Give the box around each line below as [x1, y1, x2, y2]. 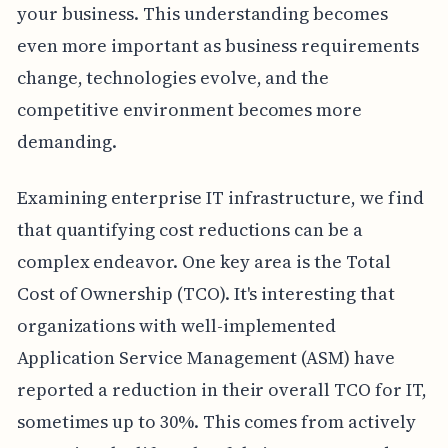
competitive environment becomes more [16, 97, 363, 123]
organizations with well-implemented [16, 313, 337, 339]
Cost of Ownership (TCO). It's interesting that [16, 281, 395, 307]
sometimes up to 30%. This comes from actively [16, 409, 416, 435]
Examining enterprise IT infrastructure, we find [16, 185, 424, 211]
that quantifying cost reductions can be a [16, 217, 363, 243]
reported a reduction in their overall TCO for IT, [16, 377, 428, 403]
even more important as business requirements [16, 33, 419, 59]
